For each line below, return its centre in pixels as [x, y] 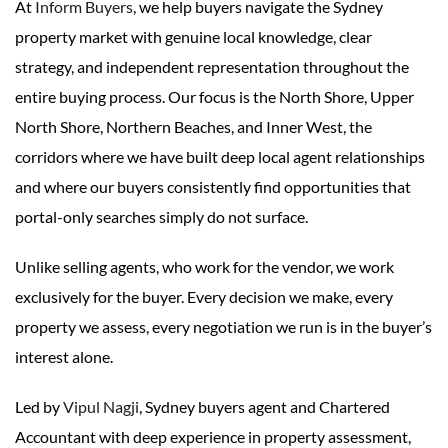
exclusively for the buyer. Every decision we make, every [204, 296]
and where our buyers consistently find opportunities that [213, 186]
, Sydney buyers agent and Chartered [264, 406]
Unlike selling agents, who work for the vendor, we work [204, 266]
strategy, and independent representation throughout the [212, 66]
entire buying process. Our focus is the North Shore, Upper [214, 96]
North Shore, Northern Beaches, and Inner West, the [193, 126]
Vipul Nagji [101, 406]
